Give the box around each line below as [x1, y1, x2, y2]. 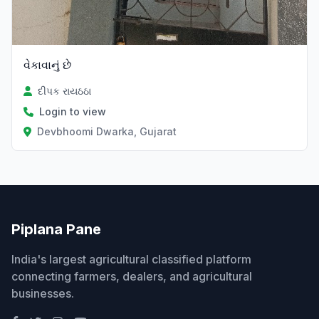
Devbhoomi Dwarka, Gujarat [36, 125, 177, 138]
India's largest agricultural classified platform [11, 252, 251, 267]
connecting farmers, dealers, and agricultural [11, 269, 252, 284]
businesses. [11, 286, 74, 301]
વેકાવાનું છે [23, 58, 71, 73]
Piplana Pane [11, 221, 101, 239]
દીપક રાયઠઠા [38, 85, 92, 98]
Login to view [39, 105, 106, 118]
